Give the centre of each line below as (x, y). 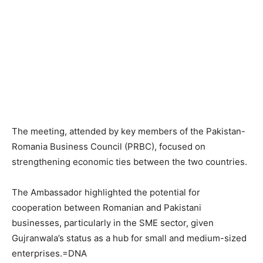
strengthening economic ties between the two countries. (129, 162)
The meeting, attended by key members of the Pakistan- (129, 131)
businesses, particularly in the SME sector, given (113, 223)
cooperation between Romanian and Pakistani (107, 208)
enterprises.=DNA (49, 253)
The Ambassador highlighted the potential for (106, 192)
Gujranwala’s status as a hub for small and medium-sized (129, 238)
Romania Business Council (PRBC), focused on (109, 146)
